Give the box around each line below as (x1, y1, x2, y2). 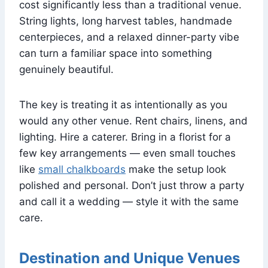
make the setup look (126, 163, 226, 175)
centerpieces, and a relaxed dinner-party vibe (19, 31, 239, 43)
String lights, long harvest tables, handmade (19, 14, 232, 27)
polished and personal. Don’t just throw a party (19, 179, 244, 191)
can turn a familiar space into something (19, 47, 212, 59)
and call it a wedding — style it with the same (19, 195, 239, 208)
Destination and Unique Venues (19, 249, 240, 267)
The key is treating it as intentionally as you (19, 98, 227, 111)
